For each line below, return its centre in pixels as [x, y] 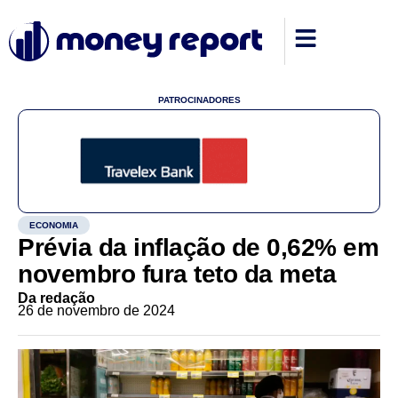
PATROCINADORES [199, 100]
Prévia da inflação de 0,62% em [198, 247]
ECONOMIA [54, 225]
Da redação [56, 298]
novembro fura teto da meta [177, 274]
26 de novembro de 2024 [96, 310]
